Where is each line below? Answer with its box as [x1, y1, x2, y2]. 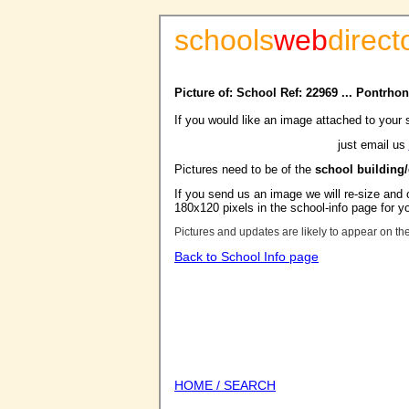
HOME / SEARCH [174, 378, 276, 393]
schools [174, 24, 274, 57]
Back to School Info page [174, 249, 319, 264]
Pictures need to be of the [174, 163, 315, 176]
